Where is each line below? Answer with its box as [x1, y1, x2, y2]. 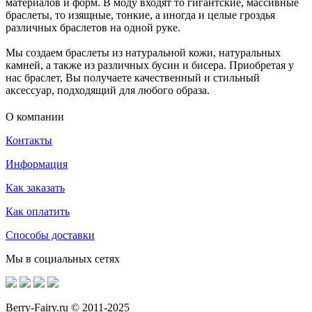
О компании [6, 110, 64, 123]
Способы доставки [6, 228, 95, 241]
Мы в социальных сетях [6, 252, 120, 265]
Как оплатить [6, 205, 70, 217]
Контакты [6, 134, 52, 146]
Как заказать [6, 181, 65, 194]
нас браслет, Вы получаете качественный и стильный [6, 71, 260, 84]
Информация [6, 157, 68, 170]
